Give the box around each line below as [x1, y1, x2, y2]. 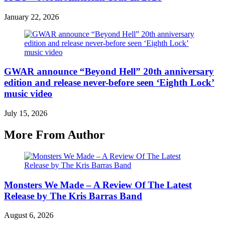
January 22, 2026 [4, 12, 59, 21]
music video [4, 88, 52, 99]
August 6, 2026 [4, 211, 53, 220]
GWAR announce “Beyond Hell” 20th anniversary [4, 66, 214, 77]
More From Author [4, 128, 105, 142]
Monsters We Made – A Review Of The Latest [4, 179, 192, 190]
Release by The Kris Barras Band [4, 190, 142, 201]
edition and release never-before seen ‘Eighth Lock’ [4, 77, 214, 88]
